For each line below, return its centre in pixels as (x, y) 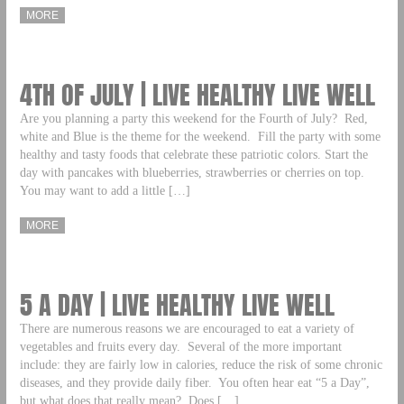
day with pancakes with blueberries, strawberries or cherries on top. (193, 173)
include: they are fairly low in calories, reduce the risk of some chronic (201, 364)
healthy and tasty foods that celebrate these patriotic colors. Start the (193, 155)
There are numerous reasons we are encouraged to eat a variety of (187, 328)
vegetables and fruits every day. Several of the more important (180, 346)
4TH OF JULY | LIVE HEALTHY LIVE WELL (197, 95)
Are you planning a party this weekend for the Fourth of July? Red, (193, 119)
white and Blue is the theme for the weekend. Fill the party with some (200, 137)
